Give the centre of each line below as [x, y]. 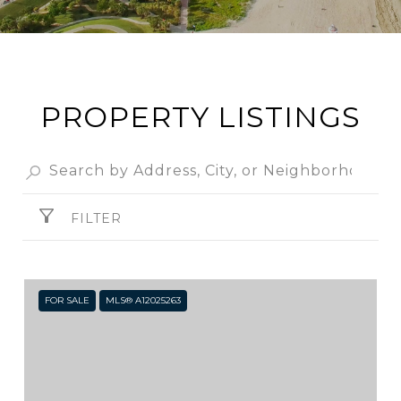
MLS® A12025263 [143, 300]
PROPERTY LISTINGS [200, 116]
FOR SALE [67, 300]
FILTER [96, 218]
